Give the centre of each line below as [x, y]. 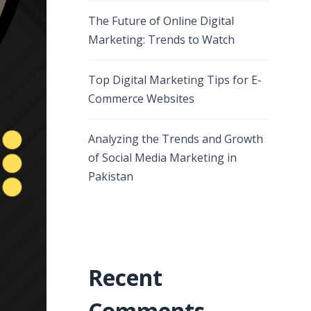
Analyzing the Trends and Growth [176, 139]
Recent [125, 277]
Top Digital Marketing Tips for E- [175, 80]
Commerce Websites [141, 99]
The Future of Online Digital [161, 21]
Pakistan [111, 176]
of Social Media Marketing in [162, 158]
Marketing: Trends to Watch [161, 40]
